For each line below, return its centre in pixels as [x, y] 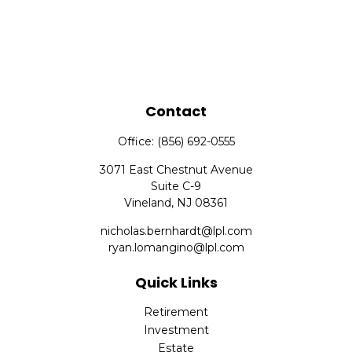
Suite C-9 [176, 186]
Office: [137, 141]
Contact [176, 111]
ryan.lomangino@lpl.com [176, 247]
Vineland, [149, 203]
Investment [176, 330]
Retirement [176, 312]
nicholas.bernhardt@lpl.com [176, 231]
